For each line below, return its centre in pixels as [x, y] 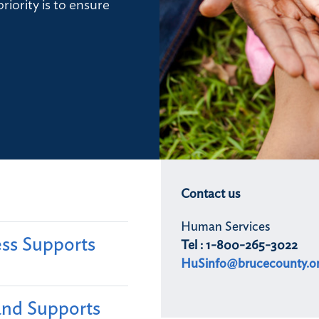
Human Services [225, 227]
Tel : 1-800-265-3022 [239, 245]
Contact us [210, 194]
